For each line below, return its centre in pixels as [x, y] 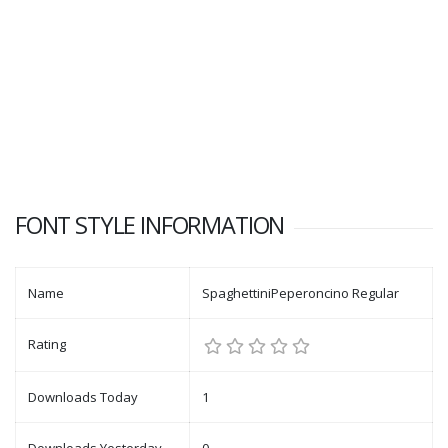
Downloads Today [83, 397]
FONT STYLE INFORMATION [150, 225]
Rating [47, 344]
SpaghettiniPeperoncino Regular [300, 293]
